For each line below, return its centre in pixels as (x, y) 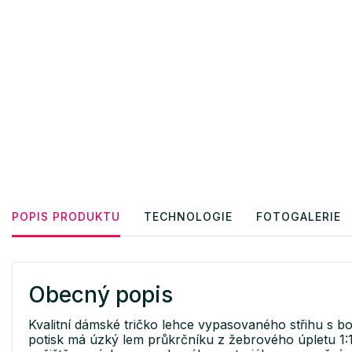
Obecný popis (101, 295)
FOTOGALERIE (299, 217)
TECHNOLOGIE (188, 217)
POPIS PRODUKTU (66, 217)
